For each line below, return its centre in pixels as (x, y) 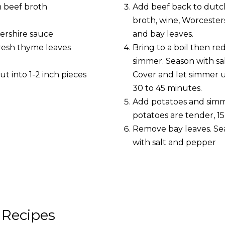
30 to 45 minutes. (167, 88)
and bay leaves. (163, 34)
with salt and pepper (174, 143)
